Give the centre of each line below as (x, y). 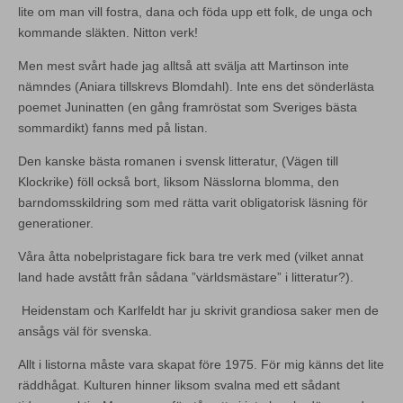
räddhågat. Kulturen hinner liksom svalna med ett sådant (179, 385)
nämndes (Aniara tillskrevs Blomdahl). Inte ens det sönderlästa (196, 86)
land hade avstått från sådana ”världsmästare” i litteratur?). (186, 277)
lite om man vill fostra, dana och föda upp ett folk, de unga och (195, 11)
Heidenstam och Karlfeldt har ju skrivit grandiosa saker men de (198, 310)
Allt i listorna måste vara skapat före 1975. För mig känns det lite (201, 364)
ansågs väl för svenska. (87, 331)
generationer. (58, 223)
